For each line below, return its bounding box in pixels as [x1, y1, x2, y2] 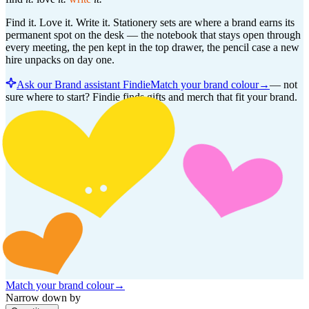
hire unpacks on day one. [6, 53, 114, 66]
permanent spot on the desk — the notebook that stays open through [6, 28, 301, 41]
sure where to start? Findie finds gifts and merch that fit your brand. [6, 90, 297, 103]
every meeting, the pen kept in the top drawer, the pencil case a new [6, 41, 299, 53]
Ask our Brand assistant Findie [17, 78, 150, 90]
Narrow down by [6, 292, 81, 304]
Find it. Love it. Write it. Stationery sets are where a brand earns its [6, 16, 295, 28]
